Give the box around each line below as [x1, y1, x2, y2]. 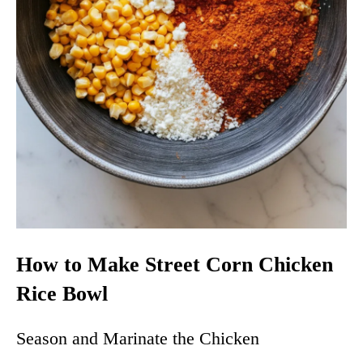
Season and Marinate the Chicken [16, 327, 259, 348]
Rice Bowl [16, 281, 108, 305]
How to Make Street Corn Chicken [16, 252, 333, 276]
